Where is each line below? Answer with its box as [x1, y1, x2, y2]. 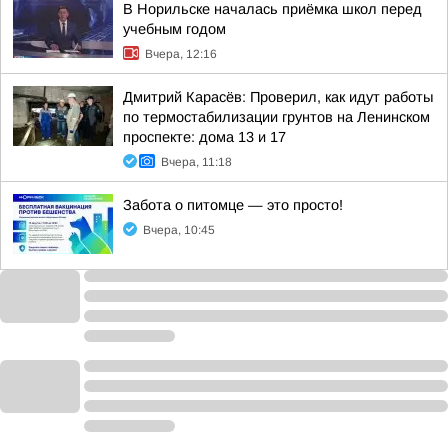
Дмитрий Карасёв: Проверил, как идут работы [123, 89, 433, 105]
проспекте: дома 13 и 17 [123, 129, 286, 145]
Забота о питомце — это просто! [123, 197, 343, 213]
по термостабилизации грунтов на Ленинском [123, 109, 430, 125]
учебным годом [123, 21, 226, 37]
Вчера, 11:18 [161, 155, 232, 169]
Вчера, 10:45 [143, 223, 215, 237]
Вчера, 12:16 [145, 47, 217, 61]
